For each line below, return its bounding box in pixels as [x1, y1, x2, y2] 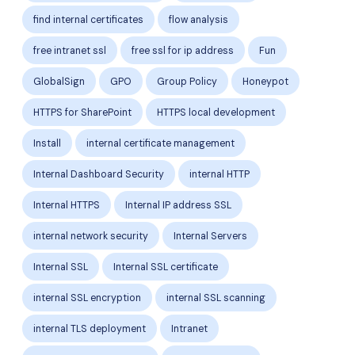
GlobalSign [33, 74, 85, 88]
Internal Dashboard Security [33, 167, 164, 181]
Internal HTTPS [33, 198, 100, 212]
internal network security [33, 229, 148, 242]
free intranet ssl [33, 44, 106, 57]
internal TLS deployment [33, 322, 146, 335]
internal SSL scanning [166, 291, 265, 304]
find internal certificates [33, 13, 143, 26]
